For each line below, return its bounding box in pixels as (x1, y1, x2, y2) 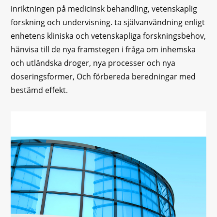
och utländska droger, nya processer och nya (11, 57, 176, 68)
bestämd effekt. (11, 84, 68, 95)
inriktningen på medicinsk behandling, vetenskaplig (11, 3, 198, 14)
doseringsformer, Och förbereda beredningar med (11, 71, 196, 82)
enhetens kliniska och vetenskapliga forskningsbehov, (11, 30, 206, 41)
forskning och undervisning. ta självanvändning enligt (11, 16, 205, 28)
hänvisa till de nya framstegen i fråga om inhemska (11, 44, 196, 55)
